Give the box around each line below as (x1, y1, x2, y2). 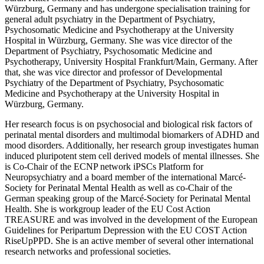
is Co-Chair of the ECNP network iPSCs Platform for (5, 161, 203, 171)
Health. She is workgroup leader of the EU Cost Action (5, 203, 210, 214)
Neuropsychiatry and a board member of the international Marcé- (5, 171, 246, 182)
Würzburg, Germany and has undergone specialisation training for (5, 3, 250, 14)
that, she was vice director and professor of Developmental (5, 67, 222, 77)
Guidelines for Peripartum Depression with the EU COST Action (5, 225, 247, 235)
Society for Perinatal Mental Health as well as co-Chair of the (5, 182, 232, 193)
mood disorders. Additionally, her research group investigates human (5, 140, 259, 150)
